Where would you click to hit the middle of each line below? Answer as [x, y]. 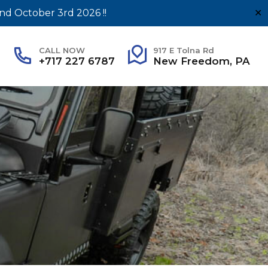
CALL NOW [62, 50]
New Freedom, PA [202, 61]
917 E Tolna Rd [184, 50]
